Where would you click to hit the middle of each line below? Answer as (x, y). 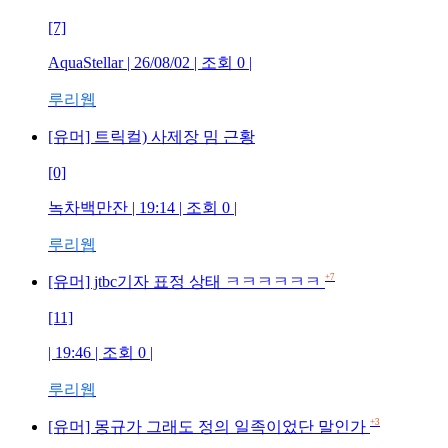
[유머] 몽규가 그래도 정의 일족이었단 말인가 (207, 426)
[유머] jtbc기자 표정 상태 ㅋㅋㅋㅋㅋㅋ (184, 281)
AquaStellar (85, 62)
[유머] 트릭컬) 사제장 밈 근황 (151, 136)
